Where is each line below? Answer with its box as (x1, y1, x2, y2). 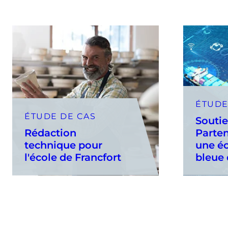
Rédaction (24, 126, 76, 139)
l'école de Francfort (24, 151, 121, 163)
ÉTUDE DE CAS (24, 111, 96, 121)
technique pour (24, 138, 102, 151)
